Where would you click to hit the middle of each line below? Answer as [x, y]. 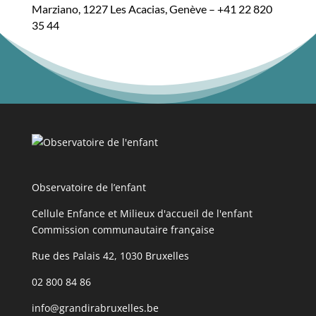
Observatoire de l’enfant [89, 188]
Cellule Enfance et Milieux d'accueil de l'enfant [142, 214]
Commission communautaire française [123, 230]
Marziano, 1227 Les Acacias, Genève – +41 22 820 [152, 9]
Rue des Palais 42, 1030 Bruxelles [110, 256]
